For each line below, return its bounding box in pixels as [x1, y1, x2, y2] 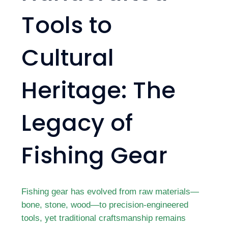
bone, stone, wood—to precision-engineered [21, 200, 189, 209]
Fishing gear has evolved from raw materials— [21, 187, 199, 196]
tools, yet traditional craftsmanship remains [21, 213, 186, 222]
